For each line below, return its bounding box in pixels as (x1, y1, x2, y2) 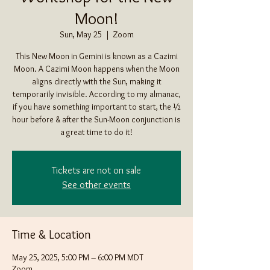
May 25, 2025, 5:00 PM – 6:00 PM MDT (12, 251, 143, 263)
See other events (62, 178, 131, 190)
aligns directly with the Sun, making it (31, 75, 162, 87)
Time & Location (12, 227, 91, 242)
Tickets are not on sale (52, 164, 141, 176)
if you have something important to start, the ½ (12, 101, 181, 112)
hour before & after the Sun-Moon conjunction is (12, 113, 181, 125)
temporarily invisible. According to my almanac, (12, 88, 181, 99)
